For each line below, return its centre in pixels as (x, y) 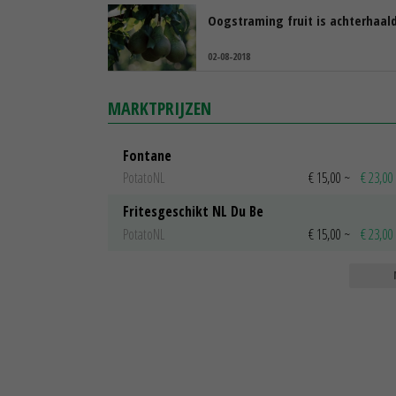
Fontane (147, 155)
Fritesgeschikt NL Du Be (193, 212)
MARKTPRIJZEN (160, 108)
